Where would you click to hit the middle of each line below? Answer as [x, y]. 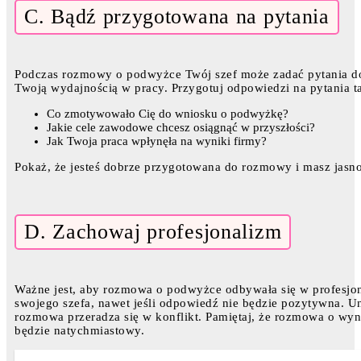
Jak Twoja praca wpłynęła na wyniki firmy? [157, 141]
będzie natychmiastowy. [79, 330]
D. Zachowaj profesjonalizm [153, 231]
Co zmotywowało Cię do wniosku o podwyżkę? [168, 113]
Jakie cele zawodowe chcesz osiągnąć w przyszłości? [181, 127]
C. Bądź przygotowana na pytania [177, 16]
